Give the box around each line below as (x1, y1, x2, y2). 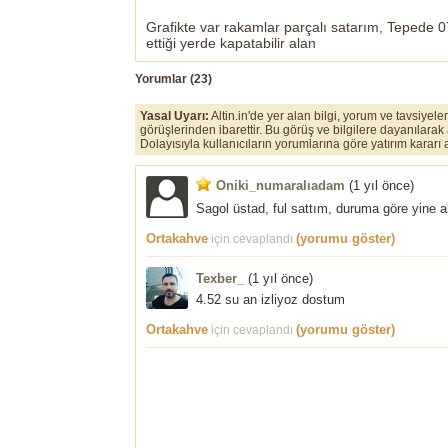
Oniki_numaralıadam (216, 177, 345, 193)
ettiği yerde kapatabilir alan (146, 34, 316, 51)
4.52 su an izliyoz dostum (196, 291, 345, 307)
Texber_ (196, 270, 244, 286)
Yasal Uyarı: (140, 108, 209, 123)
